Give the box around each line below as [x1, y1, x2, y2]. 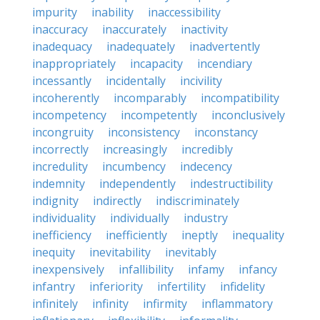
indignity [32, 193, 79, 209]
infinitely [32, 296, 78, 311]
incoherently [32, 90, 99, 106]
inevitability [89, 244, 151, 260]
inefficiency [32, 227, 91, 243]
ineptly [181, 227, 218, 243]
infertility [157, 279, 206, 294]
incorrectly [32, 141, 89, 157]
